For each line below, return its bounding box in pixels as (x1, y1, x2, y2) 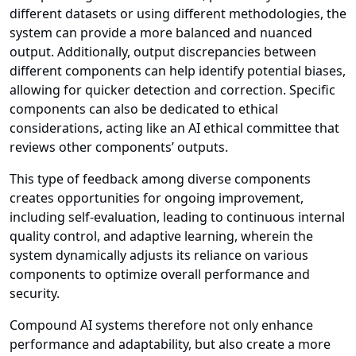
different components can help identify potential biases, (10, 62, 346, 80)
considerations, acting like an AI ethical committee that (10, 119, 339, 137)
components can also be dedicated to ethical (10, 100, 278, 118)
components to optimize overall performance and (10, 265, 310, 284)
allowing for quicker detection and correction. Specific (10, 81, 335, 99)
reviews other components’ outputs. (10, 138, 228, 157)
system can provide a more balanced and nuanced (10, 24, 312, 42)
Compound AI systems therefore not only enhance (10, 316, 313, 335)
